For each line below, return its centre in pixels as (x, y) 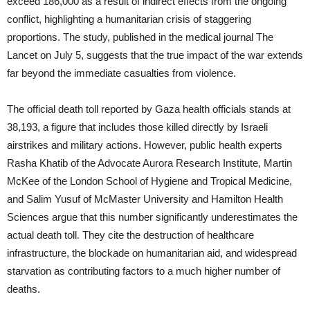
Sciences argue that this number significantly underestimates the (152, 217)
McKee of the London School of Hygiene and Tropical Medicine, (149, 181)
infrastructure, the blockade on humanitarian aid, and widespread (152, 253)
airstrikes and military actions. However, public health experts (145, 145)
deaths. (24, 289)
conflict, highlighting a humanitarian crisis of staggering (129, 19)
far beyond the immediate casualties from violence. (121, 73)
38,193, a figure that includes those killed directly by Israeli (137, 127)
